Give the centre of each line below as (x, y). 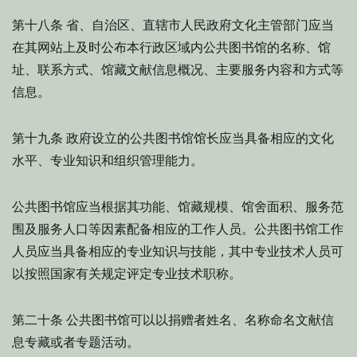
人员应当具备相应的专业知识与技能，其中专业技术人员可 (178, 251)
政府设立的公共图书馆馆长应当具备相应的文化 (198, 138)
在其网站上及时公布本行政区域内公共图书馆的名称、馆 (171, 47)
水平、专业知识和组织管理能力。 (108, 161)
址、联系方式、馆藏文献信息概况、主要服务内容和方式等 (178, 70)
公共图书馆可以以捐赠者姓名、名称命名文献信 (198, 320)
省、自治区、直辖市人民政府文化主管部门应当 (198, 25)
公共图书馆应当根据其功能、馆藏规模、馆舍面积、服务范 (178, 207)
